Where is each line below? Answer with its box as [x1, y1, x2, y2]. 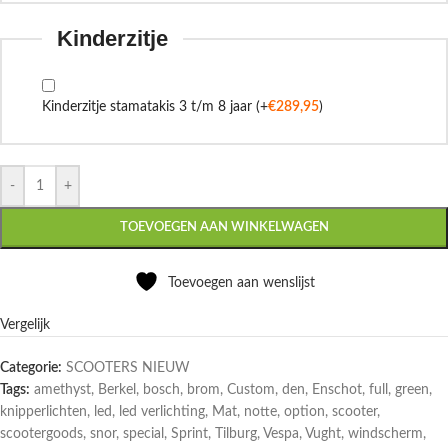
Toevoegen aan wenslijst [167, 276, 315, 290]
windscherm [348, 427, 423, 441]
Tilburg [215, 427, 257, 441]
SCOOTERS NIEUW [66, 361, 190, 375]
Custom [227, 383, 275, 397]
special [123, 427, 164, 441]
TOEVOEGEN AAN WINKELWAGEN [119, 221, 329, 234]
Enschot [312, 383, 362, 397]
